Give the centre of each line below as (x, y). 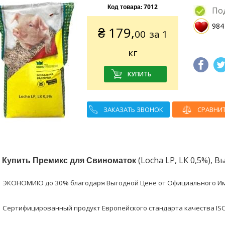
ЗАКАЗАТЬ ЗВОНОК (134, 109)
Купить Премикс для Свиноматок (69, 160)
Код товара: (126, 7)
